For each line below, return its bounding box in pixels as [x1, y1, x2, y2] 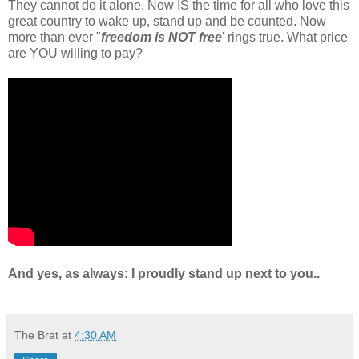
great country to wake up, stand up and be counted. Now [8, 14, 326, 29]
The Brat [14, 329, 58, 342]
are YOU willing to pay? [8, 46, 143, 61]
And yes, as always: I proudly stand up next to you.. [8, 267, 320, 281]
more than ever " [8, 30, 101, 45]
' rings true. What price [222, 30, 348, 45]
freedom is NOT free [101, 30, 222, 45]
